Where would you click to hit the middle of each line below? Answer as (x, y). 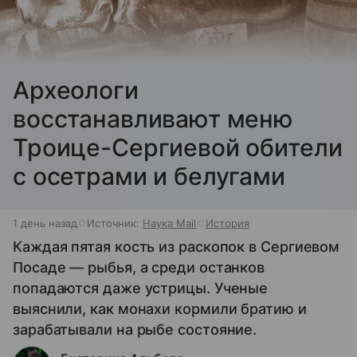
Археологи (76, 90)
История (228, 224)
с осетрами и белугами (149, 177)
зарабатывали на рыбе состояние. (135, 330)
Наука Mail (169, 224)
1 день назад (45, 224)
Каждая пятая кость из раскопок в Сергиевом (177, 247)
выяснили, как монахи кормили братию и (160, 309)
